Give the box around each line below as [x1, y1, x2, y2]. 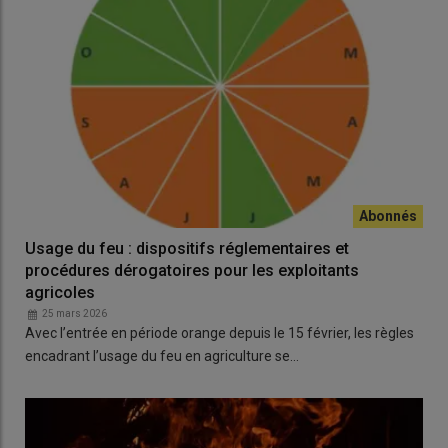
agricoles [25, 283, 95, 303]
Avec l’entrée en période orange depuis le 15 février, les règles [25, 325, 414, 342]
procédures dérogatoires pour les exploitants [25, 261, 359, 281]
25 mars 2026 [42, 308, 107, 320]
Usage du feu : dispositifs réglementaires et [25, 239, 349, 259]
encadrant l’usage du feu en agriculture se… [25, 348, 299, 365]
